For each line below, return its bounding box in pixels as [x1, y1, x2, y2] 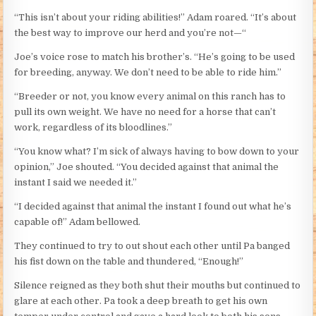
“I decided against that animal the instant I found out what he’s [14, 201, 292, 212]
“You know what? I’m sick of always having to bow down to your [14, 146, 300, 157]
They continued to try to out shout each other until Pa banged [14, 241, 291, 252]
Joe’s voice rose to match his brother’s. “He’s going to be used [14, 51, 296, 63]
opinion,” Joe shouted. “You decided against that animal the [14, 162, 279, 173]
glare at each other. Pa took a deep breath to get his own [14, 296, 268, 307]
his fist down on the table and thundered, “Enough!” [14, 256, 244, 267]
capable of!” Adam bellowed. [14, 217, 141, 228]
